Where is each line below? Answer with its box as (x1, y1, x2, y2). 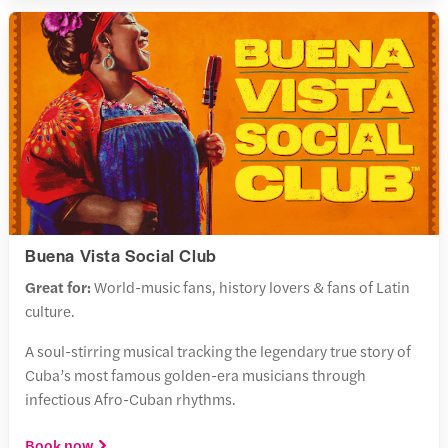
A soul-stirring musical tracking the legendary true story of (25, 339, 411, 361)
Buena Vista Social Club (25, 242, 217, 267)
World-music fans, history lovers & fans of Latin (94, 275, 410, 297)
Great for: (25, 275, 94, 297)
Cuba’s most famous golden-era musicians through (25, 363, 366, 385)
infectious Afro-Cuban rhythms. (25, 387, 236, 409)
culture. (25, 299, 75, 321)
